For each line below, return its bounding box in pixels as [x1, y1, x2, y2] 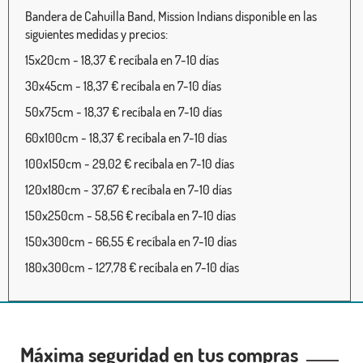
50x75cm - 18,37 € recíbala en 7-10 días [25, 103, 222, 120]
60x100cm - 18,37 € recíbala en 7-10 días [25, 129, 227, 146]
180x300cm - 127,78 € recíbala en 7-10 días [25, 258, 239, 275]
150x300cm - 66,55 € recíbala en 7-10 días [25, 233, 237, 250]
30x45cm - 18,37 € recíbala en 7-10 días [25, 77, 221, 94]
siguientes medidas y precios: [25, 25, 168, 42]
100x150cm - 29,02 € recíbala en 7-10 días [25, 155, 234, 172]
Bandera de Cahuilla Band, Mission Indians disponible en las [25, 7, 317, 24]
